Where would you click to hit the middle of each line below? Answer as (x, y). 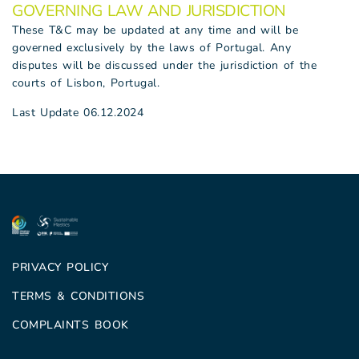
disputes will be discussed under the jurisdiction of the (164, 65)
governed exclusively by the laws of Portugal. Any (151, 48)
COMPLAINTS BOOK (71, 325)
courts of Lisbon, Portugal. (86, 83)
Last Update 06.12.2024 (78, 113)
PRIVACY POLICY (60, 267)
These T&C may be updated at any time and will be (155, 30)
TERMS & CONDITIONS (78, 296)
